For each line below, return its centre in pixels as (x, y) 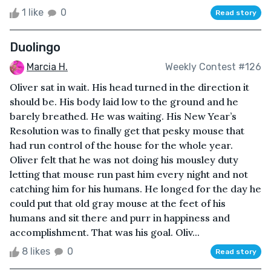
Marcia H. (47, 67)
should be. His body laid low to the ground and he (124, 101)
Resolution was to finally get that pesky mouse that (127, 130)
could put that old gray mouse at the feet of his (118, 203)
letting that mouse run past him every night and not (129, 174)
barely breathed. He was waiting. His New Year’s (123, 116)
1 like (33, 12)
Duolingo (35, 47)
